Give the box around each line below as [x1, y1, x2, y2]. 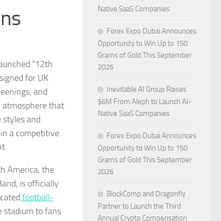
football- [20, 192, 54, 203]
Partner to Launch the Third [98, 202, 181, 211]
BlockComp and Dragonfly [107, 189, 185, 198]
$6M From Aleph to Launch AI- [98, 97, 192, 106]
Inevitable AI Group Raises [107, 85, 186, 94]
